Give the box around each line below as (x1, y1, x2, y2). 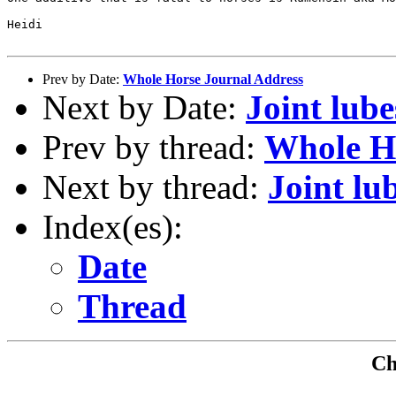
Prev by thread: (42, 127, 264, 166)
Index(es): (42, 207, 183, 246)
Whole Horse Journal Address (123, 71, 303, 87)
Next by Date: (42, 88, 246, 126)
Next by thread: (42, 167, 268, 206)
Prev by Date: (42, 71, 123, 87)
